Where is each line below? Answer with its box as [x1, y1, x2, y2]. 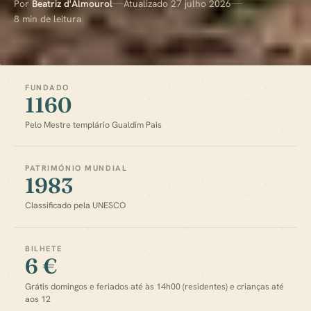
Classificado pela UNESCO [25, 200, 126, 212]
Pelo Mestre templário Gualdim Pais [25, 119, 162, 131]
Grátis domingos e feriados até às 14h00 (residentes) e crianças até [25, 280, 284, 292]
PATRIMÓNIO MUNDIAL [25, 163, 128, 174]
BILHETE [25, 244, 62, 254]
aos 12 [25, 293, 51, 305]
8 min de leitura [14, 12, 81, 26]
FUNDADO [25, 82, 69, 92]
